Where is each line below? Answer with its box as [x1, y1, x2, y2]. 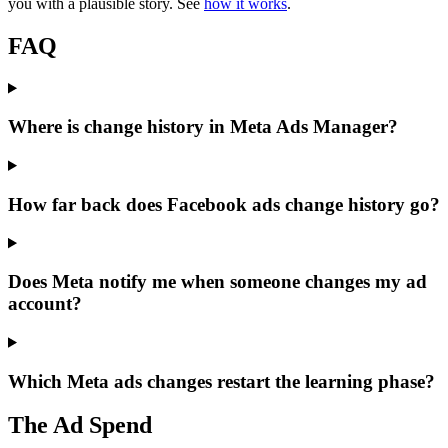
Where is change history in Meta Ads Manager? [8, 116, 398, 138]
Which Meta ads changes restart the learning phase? [8, 370, 435, 392]
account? [8, 293, 82, 315]
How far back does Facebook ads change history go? [8, 193, 440, 215]
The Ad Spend [8, 412, 152, 439]
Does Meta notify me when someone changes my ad [8, 271, 427, 293]
